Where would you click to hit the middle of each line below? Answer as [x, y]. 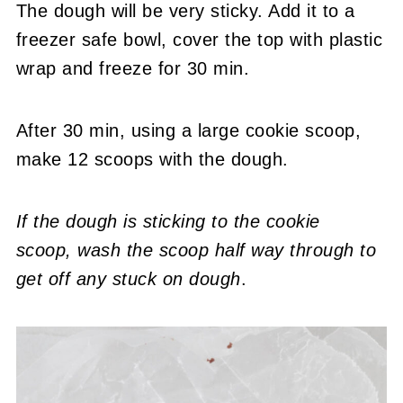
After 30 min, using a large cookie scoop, [188, 131]
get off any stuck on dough [128, 279]
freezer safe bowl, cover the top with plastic [199, 40]
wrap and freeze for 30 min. [133, 69]
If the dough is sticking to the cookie [168, 222]
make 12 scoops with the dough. [152, 160]
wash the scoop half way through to [227, 251]
